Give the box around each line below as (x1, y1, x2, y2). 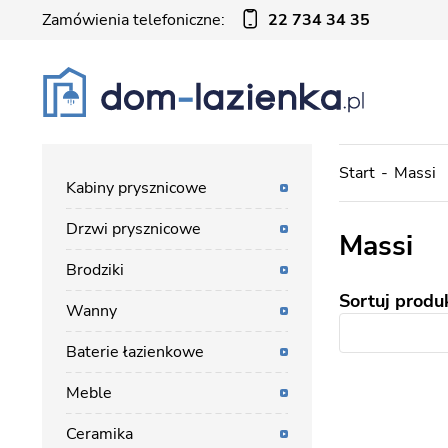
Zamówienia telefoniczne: (42, 9, 225, 31)
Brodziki (66, 259, 124, 281)
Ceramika (66, 423, 133, 445)
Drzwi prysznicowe (66, 218, 201, 240)
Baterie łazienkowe (66, 341, 204, 363)
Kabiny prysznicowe (66, 177, 207, 199)
